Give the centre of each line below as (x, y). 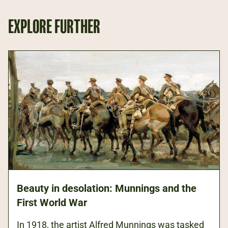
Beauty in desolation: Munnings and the (107, 189)
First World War (52, 203)
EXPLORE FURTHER (54, 26)
